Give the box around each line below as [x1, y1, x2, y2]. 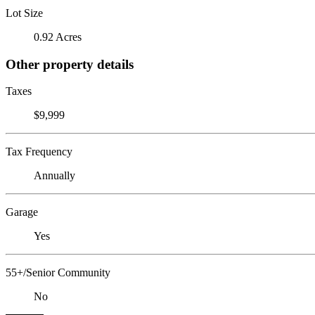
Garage [6, 206, 38, 219]
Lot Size [6, 6, 43, 19]
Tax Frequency [6, 146, 72, 158]
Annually [34, 169, 75, 182]
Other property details [6, 56, 134, 72]
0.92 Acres [34, 30, 82, 43]
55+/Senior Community [6, 266, 110, 279]
